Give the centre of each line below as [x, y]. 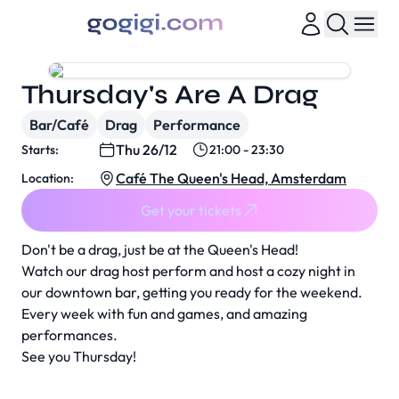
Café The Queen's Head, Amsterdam [231, 178]
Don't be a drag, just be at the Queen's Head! [160, 249]
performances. [69, 335]
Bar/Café [59, 125]
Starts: [40, 150]
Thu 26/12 [147, 150]
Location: [48, 178]
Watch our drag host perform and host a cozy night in [188, 271]
